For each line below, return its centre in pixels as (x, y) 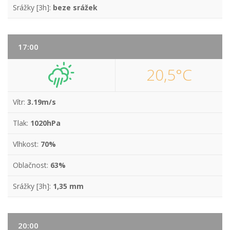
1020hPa (45, 123)
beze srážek (75, 7)
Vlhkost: (27, 144)
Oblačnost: (32, 165)
